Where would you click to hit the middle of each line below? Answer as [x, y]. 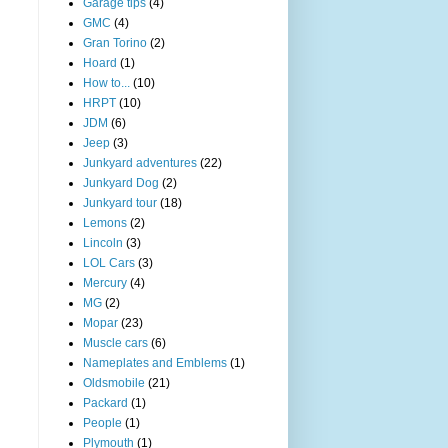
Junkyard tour [120, 202]
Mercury [105, 282]
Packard [105, 402]
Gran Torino [115, 42]
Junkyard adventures [140, 162]
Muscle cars [115, 342]
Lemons [105, 222]
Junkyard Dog [121, 182]
